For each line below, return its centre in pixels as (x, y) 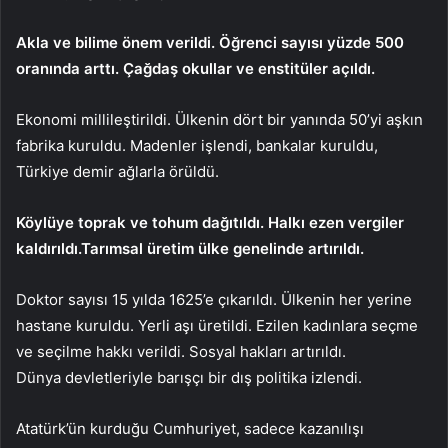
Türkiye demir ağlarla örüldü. (117, 172)
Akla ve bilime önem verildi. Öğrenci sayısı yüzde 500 (210, 43)
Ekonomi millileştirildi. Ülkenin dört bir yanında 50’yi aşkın (219, 120)
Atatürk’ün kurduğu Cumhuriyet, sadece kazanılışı (190, 429)
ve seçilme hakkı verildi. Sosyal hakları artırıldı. (181, 352)
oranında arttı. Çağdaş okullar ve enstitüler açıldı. (195, 69)
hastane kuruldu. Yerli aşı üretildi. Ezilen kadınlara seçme (217, 326)
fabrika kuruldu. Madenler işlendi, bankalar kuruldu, (197, 146)
